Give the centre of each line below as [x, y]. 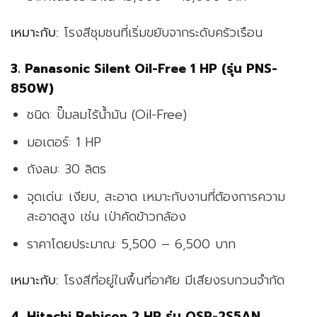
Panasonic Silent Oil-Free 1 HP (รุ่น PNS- [151, 69]
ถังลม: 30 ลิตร [67, 169]
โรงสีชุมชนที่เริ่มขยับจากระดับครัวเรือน [161, 33]
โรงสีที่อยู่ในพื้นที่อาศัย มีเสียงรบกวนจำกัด [172, 280]
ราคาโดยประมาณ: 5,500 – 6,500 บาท [132, 244]
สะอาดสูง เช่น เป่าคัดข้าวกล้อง [107, 216]
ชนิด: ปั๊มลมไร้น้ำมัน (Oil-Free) [107, 115]
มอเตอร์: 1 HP [64, 142]
